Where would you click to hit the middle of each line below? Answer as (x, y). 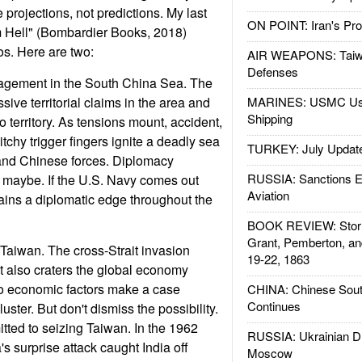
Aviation (268, 195)
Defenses (272, 72)
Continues (274, 306)
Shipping (269, 118)
